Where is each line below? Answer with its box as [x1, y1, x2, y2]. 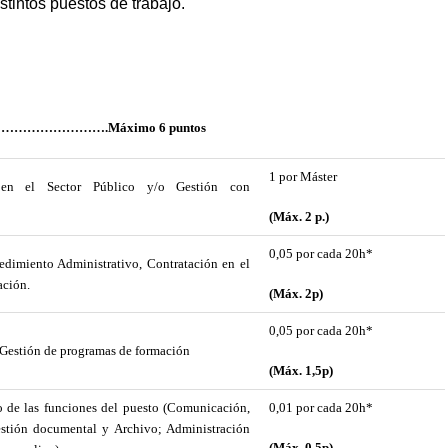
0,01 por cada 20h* [268, 399, 373, 415]
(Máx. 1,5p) [268, 363, 333, 379]
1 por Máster [268, 168, 337, 184]
